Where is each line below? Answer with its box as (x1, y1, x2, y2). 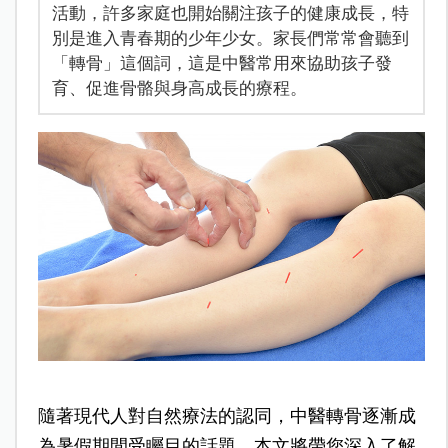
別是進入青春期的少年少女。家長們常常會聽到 (51, 27, 409, 48)
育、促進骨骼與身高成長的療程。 (51, 77, 307, 98)
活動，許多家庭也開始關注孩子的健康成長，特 (51, 2, 409, 23)
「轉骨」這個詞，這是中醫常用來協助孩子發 (51, 52, 392, 73)
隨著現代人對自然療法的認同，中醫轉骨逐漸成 (37, 406, 416, 427)
